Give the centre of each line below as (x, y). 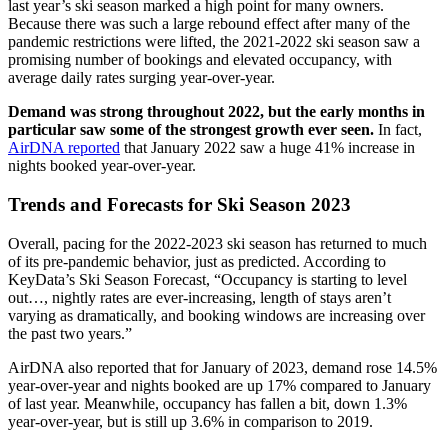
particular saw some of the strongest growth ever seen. (191, 130)
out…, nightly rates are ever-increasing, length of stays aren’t (199, 297)
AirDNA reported (64, 148)
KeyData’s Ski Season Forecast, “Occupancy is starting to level (207, 279)
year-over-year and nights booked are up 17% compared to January (219, 385)
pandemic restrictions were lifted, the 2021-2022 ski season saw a (214, 42)
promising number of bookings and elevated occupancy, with (200, 60)
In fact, (398, 130)
